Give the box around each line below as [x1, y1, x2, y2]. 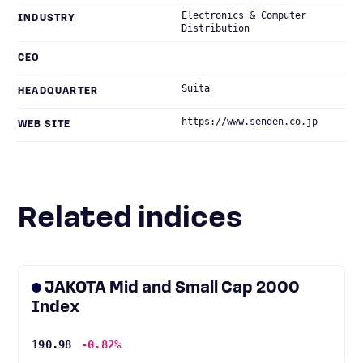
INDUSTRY [18, 14, 76, 23]
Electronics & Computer [181, 10, 306, 21]
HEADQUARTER [18, 87, 99, 96]
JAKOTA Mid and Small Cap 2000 [45, 280, 300, 297]
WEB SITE [18, 120, 71, 130]
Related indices [37, 205, 242, 234]
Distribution [181, 23, 250, 34]
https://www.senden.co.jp [181, 116, 318, 127]
